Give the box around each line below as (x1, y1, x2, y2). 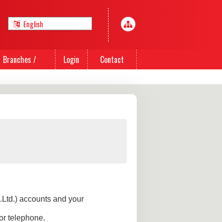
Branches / (3, 54, 36, 65)
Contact (100, 54, 124, 65)
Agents (9, 73, 30, 85)
